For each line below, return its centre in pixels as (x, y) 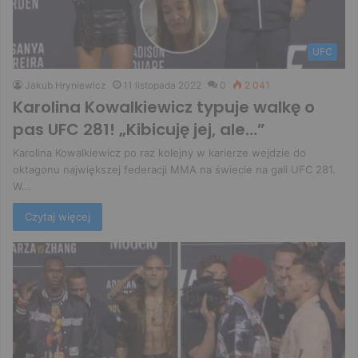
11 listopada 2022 (162, 86)
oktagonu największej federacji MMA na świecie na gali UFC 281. (174, 170)
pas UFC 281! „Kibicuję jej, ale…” (139, 130)
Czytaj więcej (58, 217)
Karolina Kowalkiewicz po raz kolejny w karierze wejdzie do (159, 153)
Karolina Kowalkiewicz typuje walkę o (164, 107)
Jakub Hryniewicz (66, 86)
